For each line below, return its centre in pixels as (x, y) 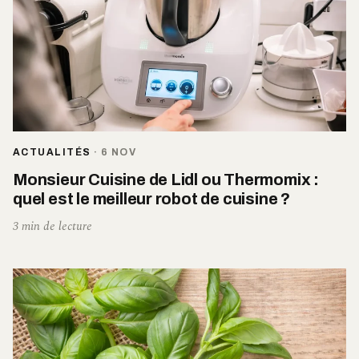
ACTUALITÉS (52, 152)
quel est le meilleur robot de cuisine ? (152, 198)
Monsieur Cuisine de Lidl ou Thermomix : (166, 179)
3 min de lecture (52, 226)
